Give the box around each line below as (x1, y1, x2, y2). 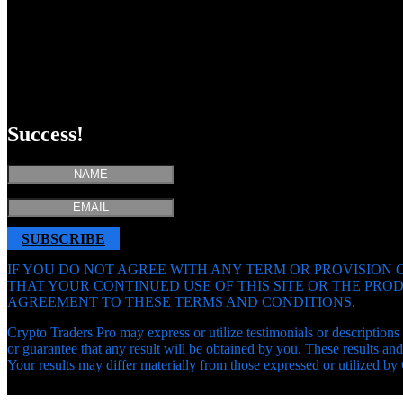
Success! (7, 121, 84, 146)
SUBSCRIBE (22, 230, 105, 246)
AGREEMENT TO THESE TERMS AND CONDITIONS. (7, 293, 355, 309)
